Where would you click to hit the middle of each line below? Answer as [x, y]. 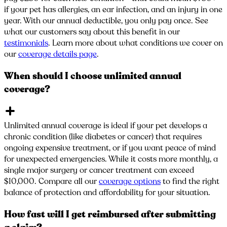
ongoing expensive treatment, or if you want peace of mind [110, 148]
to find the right [191, 182]
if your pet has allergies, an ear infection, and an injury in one [113, 9]
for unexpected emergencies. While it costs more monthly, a [111, 159]
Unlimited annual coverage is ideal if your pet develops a [106, 126]
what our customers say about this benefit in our [92, 32]
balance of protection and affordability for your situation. [107, 193]
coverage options [130, 182]
